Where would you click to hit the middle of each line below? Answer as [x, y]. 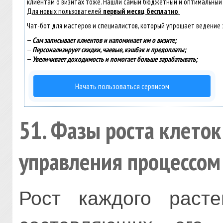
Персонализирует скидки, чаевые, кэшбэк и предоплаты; [110, 49]
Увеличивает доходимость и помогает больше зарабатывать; [115, 59]
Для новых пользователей [65, 11]
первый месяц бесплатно [141, 11]
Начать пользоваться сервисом [122, 86]
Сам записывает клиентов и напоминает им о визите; [105, 40]
